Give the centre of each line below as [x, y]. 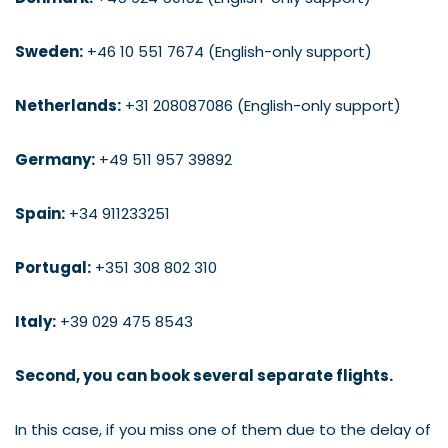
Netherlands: [68, 105]
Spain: [40, 213]
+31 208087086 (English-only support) [261, 105]
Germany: [55, 159]
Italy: [35, 321]
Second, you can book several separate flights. [204, 375]
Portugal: [53, 267]
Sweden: [49, 51]
